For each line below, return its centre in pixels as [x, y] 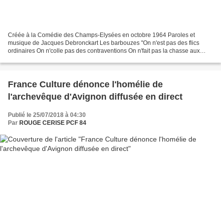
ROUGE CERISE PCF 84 [53, 123]
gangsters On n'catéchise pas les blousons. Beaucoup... [83, 59]
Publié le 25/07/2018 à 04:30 [47, 115]
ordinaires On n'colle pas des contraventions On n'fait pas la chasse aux [104, 51]
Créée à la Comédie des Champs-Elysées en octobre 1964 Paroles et [101, 35]
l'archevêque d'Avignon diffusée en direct [95, 97]
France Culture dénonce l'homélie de [85, 85]
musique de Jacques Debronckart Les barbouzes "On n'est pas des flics [104, 43]
